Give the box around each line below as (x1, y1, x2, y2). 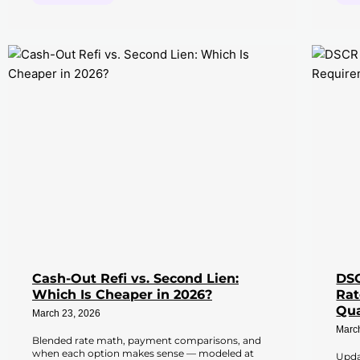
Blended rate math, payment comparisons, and (32, 333, 261, 346)
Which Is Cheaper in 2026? (32, 286, 212, 302)
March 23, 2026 (32, 305, 100, 323)
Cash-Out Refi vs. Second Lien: (32, 270, 239, 286)
